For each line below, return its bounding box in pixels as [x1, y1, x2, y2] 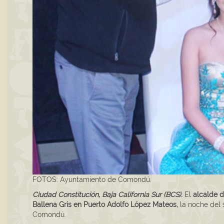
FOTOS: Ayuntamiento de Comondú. [32, 175, 151, 184]
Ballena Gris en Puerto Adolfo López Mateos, [32, 200, 178, 209]
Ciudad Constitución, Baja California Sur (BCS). [32, 190, 182, 199]
